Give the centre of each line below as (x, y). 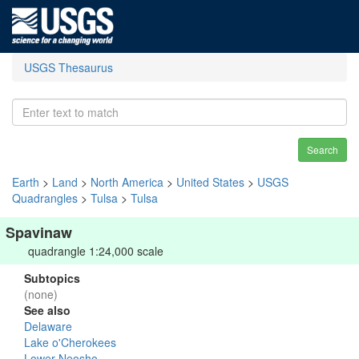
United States (210, 182)
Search (323, 149)
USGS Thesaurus (69, 67)
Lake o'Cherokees (70, 342)
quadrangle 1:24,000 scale (96, 251)
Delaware (48, 326)
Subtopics (52, 278)
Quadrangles (45, 198)
